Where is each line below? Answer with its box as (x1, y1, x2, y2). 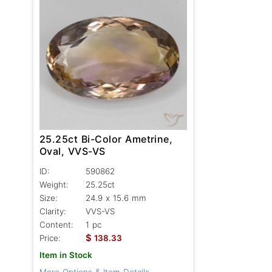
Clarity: (39, 206, 66, 216)
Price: (39, 233, 61, 243)
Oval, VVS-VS (39, 144, 106, 157)
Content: (39, 219, 73, 229)
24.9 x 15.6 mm (86, 192, 146, 203)
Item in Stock (39, 250, 92, 260)
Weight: (39, 179, 69, 189)
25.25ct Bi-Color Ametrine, (39, 132, 173, 145)
